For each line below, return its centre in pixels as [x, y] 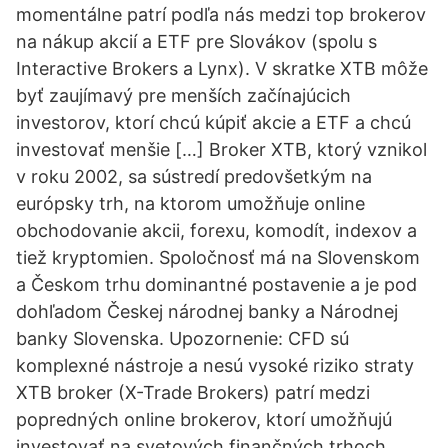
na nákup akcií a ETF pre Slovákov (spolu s [196, 41]
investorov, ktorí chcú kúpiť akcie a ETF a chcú [213, 122]
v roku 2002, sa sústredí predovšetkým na [194, 176]
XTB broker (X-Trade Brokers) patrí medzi [193, 392]
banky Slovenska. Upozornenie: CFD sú [182, 338]
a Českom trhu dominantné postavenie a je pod [216, 284]
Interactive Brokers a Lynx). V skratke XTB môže [222, 68]
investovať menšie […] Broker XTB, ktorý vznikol [221, 149]
